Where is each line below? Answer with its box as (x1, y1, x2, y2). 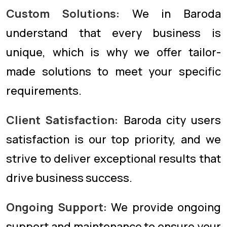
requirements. (6, 83, 82, 98)
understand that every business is (6, 25, 221, 41)
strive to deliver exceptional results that (6, 151, 221, 166)
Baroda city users (118, 112, 221, 128)
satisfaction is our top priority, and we (6, 132, 221, 147)
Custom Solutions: (6, 6, 120, 21)
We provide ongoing (106, 200, 221, 215)
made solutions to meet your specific (6, 64, 221, 79)
